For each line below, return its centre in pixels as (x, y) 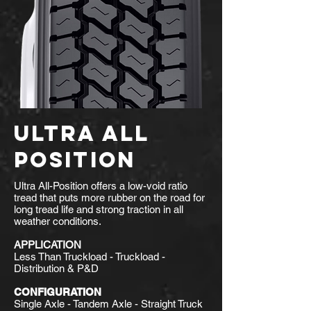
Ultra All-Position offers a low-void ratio (101, 186)
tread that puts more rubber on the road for (109, 197)
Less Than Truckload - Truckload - (90, 257)
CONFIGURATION (58, 292)
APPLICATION (48, 245)
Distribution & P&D (56, 268)
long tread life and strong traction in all (99, 209)
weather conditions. (58, 221)
